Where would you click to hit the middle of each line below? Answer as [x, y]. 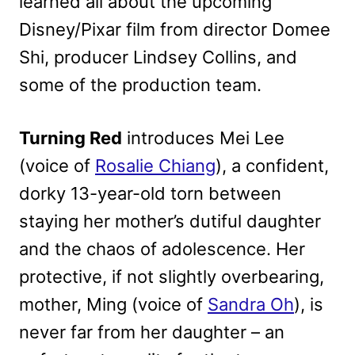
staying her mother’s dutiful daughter [170, 221]
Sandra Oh [251, 304]
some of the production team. [140, 84]
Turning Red [71, 137]
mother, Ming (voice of [113, 304]
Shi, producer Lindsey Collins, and [158, 57]
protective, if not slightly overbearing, [172, 276]
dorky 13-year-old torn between [150, 193]
